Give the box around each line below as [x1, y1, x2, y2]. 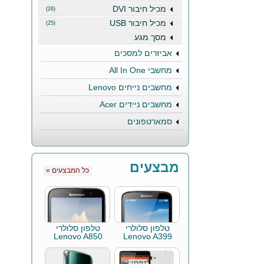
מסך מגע [134, 32, 166, 42]
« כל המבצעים [51, 166, 89, 174]
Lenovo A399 [123, 232, 172, 241]
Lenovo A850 [54, 232, 103, 241]
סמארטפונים [127, 117, 172, 126]
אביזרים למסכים [114, 48, 172, 58]
